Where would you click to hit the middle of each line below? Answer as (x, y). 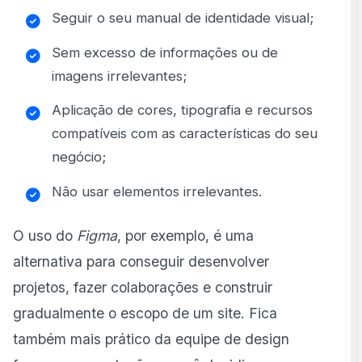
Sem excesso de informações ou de (165, 52)
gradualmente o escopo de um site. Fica (145, 314)
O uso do (45, 236)
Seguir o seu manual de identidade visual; (183, 18)
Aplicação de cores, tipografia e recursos (182, 110)
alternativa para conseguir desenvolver (141, 262)
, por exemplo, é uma (185, 236)
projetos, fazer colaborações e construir (143, 288)
